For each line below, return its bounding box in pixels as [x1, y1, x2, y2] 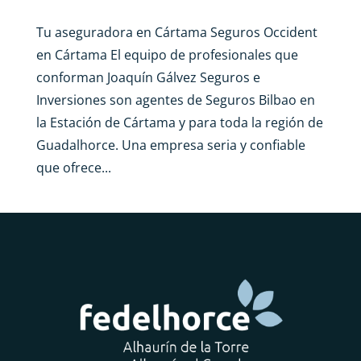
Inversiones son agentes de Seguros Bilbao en [35, 90, 315, 109]
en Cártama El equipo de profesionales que [35, 45, 298, 64]
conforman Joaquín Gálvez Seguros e [35, 68, 260, 86]
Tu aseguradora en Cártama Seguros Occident [35, 23, 317, 41]
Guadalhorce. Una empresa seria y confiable [35, 135, 305, 154]
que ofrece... [35, 158, 111, 176]
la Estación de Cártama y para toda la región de [35, 113, 323, 131]
